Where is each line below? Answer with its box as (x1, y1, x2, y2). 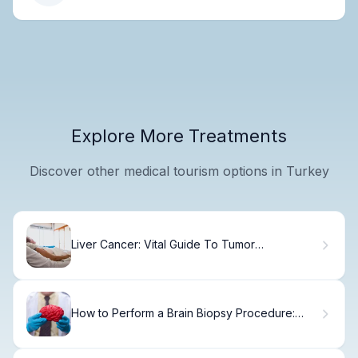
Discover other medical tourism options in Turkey (29, 162, 329, 179)
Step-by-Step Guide (71, 320, 177, 334)
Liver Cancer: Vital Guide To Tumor (71, 237, 255, 252)
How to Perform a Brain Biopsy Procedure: (71, 306, 295, 320)
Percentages (71, 251, 139, 265)
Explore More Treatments (71, 125, 287, 146)
